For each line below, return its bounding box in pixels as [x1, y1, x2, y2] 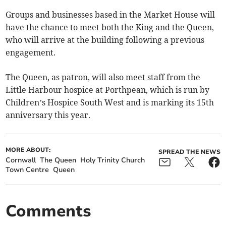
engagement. [6, 47, 56, 58]
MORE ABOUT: [6, 146, 51, 154]
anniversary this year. [6, 110, 91, 121]
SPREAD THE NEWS [158, 148, 220, 156]
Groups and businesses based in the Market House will [6, 10, 215, 20]
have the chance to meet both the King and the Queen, [6, 22, 214, 33]
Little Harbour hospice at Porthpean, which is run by [6, 85, 210, 95]
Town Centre [6, 165, 49, 175]
